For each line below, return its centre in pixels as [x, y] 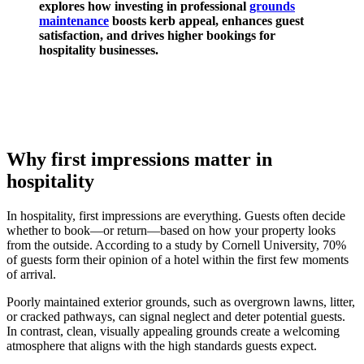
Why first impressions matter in [139, 160]
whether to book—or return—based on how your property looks [171, 231]
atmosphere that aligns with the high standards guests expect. [162, 346]
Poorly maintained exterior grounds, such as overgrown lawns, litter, [181, 302]
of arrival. [31, 275]
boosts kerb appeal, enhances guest [206, 20]
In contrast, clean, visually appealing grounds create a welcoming [173, 331]
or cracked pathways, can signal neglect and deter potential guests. [176, 317]
